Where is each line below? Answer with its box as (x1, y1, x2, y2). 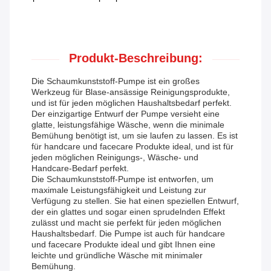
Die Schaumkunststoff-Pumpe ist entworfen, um (31, 174, 214, 184)
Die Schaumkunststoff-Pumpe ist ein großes (31, 76, 200, 87)
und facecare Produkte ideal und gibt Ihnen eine (31, 240, 215, 250)
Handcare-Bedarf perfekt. (31, 163, 129, 174)
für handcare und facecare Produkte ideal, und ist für (31, 142, 233, 152)
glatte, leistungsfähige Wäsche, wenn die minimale (31, 120, 224, 130)
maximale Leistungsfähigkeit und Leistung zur (31, 185, 206, 195)
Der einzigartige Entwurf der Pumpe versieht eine (31, 109, 220, 119)
